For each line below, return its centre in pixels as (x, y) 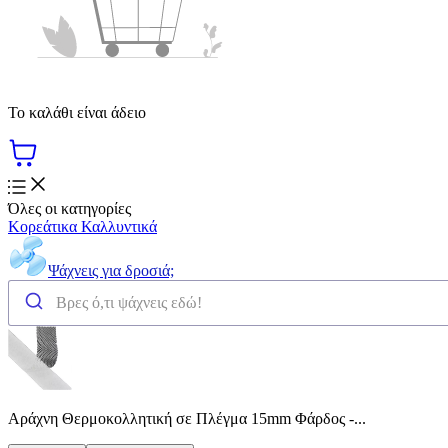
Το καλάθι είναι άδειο (77, 112)
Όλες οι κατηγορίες (69, 208)
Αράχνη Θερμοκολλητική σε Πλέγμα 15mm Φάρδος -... (187, 418)
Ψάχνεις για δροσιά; (111, 270)
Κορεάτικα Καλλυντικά (82, 226)
